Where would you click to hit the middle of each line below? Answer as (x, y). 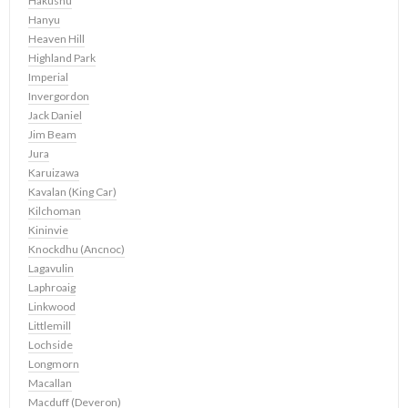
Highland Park (62, 58)
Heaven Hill (56, 39)
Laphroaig (52, 288)
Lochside (51, 345)
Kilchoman (55, 211)
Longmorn (54, 364)
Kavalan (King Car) (72, 192)
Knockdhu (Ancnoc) (76, 250)
